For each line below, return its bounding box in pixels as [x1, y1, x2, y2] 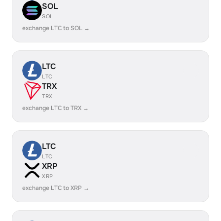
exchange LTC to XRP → [22, 184, 89, 192]
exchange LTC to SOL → [22, 24, 90, 32]
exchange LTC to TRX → [22, 104, 89, 112]
